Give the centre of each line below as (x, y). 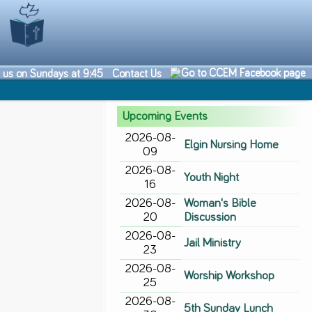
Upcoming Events (164, 116)
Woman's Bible (220, 203)
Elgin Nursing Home (232, 145)
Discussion (210, 217)
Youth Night (212, 177)
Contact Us (136, 74)
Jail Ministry (213, 243)
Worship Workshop (229, 275)
